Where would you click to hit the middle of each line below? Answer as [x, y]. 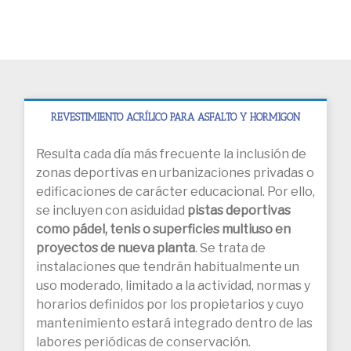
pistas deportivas [238, 211]
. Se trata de [230, 248]
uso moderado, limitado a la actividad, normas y [173, 286]
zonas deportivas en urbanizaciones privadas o [175, 173]
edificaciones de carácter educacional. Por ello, [175, 192]
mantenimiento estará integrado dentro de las [174, 324]
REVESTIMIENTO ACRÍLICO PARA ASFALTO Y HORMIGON [175, 118]
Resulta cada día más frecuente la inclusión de [171, 154]
